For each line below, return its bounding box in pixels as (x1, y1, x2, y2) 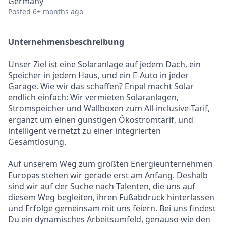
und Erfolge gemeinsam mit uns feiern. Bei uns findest (8, 203, 216, 214)
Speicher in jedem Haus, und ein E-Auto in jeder (8, 70, 189, 81)
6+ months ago (33, 7, 83, 16)
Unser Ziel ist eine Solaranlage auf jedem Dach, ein (8, 59, 201, 70)
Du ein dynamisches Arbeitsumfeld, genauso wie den (8, 214, 210, 225)
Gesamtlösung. (8, 136, 66, 147)
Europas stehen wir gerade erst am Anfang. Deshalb (8, 169, 208, 181)
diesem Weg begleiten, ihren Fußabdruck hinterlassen (8, 192, 214, 203)
